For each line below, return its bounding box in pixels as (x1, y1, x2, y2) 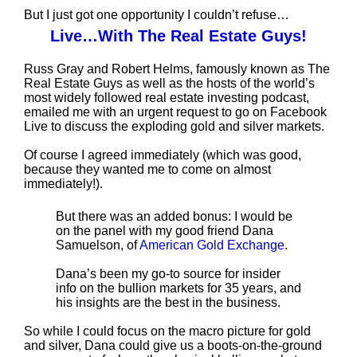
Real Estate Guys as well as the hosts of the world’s (23, 76, 315, 90)
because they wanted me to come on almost (23, 163, 271, 176)
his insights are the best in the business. (55, 296, 280, 309)
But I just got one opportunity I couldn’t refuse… (23, 8, 289, 22)
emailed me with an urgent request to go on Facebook (23, 105, 327, 119)
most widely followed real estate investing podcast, (23, 91, 309, 104)
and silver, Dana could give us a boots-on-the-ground (23, 339, 322, 352)
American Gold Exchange (139, 238, 284, 252)
